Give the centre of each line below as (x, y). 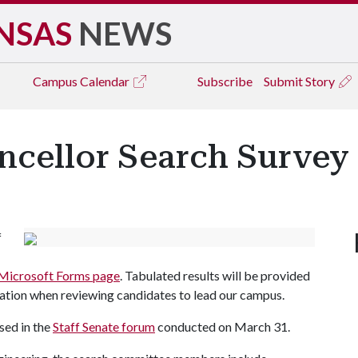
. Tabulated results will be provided (215, 275)
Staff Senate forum (104, 326)
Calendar (106, 81)
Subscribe (225, 81)
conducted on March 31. (223, 326)
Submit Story (300, 81)
